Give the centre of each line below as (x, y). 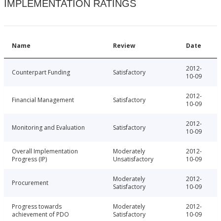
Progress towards (37, 207)
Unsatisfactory (133, 159)
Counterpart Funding (41, 73)
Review (124, 46)
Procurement (30, 183)
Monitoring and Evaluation (48, 128)
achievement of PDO (40, 215)
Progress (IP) (29, 159)
